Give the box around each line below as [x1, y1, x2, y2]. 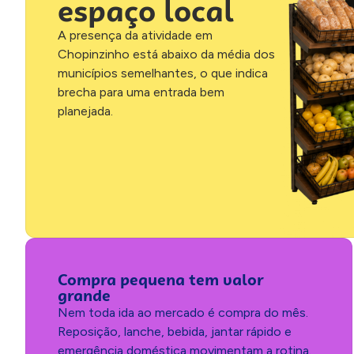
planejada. [58, 103, 113, 119]
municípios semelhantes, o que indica [58, 65, 268, 81]
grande [58, 284, 111, 306]
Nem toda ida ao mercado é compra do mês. [58, 304, 308, 320]
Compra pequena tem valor [58, 268, 264, 290]
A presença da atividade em [58, 27, 213, 43]
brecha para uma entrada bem [58, 84, 224, 100]
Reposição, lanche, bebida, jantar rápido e [58, 323, 292, 339]
